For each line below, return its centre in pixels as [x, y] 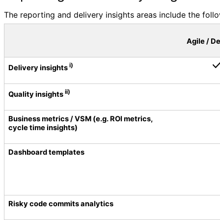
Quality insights [37, 94]
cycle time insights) [43, 128]
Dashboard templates [46, 152]
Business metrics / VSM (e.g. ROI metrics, [81, 119]
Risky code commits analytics [61, 204]
